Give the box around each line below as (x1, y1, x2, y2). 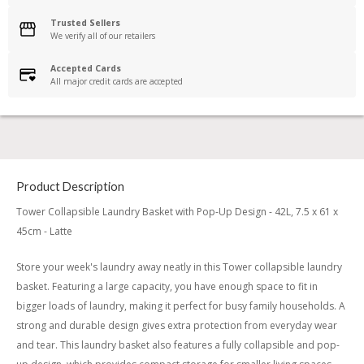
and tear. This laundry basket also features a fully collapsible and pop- (16, 338, 340, 353)
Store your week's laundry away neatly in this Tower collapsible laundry (16, 260, 342, 275)
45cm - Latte (16, 223, 72, 238)
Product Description (16, 180, 124, 194)
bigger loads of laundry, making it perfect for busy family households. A (16, 299, 345, 314)
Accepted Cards (50, 63, 121, 75)
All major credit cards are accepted (50, 76, 183, 88)
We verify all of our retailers (50, 30, 155, 42)
